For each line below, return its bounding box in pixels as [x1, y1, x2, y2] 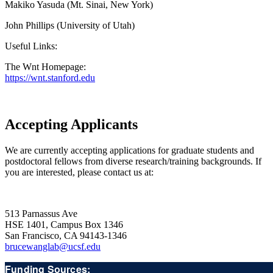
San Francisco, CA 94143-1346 [5, 230, 127, 241]
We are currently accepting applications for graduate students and [5, 145, 254, 156]
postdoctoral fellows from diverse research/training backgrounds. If [5, 156, 261, 167]
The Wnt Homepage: [5, 62, 86, 73]
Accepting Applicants [5, 116, 138, 133]
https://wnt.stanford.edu [5, 73, 95, 83]
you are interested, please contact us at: [5, 167, 154, 178]
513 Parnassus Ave [5, 208, 77, 219]
